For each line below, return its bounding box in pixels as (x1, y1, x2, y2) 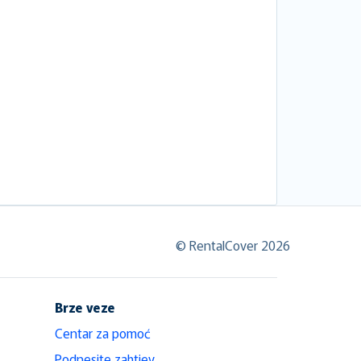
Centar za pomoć (55, 322, 151, 342)
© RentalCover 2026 (176, 234, 290, 255)
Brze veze (55, 297, 115, 317)
